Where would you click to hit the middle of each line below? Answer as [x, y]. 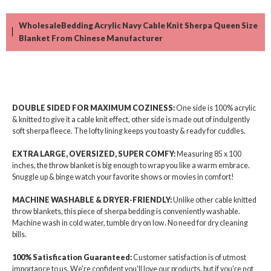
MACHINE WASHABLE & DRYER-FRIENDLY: [93, 200]
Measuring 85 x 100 [209, 154]
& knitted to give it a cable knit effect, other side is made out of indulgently [131, 119]
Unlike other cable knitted [215, 200]
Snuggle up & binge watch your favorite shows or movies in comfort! [123, 177]
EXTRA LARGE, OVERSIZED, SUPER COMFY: [94, 154]
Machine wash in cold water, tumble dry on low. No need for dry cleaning [130, 223]
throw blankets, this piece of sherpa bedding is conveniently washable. [126, 211]
